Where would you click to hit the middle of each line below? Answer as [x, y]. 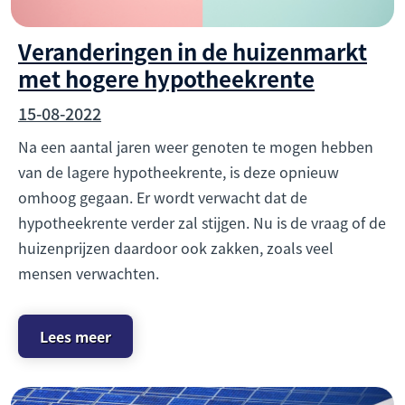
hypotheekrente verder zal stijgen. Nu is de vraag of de [202, 223]
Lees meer [75, 337]
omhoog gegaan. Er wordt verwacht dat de [163, 198]
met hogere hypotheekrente [166, 79]
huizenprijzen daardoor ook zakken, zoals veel [176, 248]
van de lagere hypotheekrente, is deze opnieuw [179, 172]
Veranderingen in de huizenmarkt [193, 52]
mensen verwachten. [89, 273]
